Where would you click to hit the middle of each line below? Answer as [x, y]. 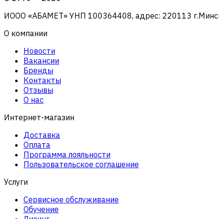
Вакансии [41, 60]
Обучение [41, 209]
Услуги [16, 182]
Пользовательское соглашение [81, 164]
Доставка [42, 135]
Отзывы [38, 90]
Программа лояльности [67, 154]
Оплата [37, 144]
